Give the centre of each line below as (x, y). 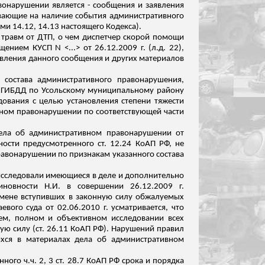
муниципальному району (135, 91)
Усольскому (63, 91)
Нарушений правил (147, 229)
